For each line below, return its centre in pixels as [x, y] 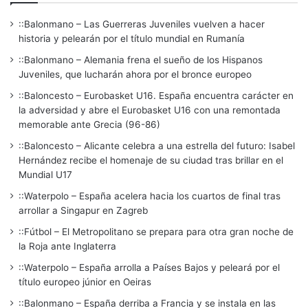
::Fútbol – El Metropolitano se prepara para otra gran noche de [156, 232]
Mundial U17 [45, 175]
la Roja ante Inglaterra [67, 246]
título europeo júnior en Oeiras [85, 282]
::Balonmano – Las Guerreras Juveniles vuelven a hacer [142, 24]
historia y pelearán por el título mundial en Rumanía [132, 39]
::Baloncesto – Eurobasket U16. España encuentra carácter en [156, 96]
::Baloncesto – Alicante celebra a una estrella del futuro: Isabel [157, 146]
